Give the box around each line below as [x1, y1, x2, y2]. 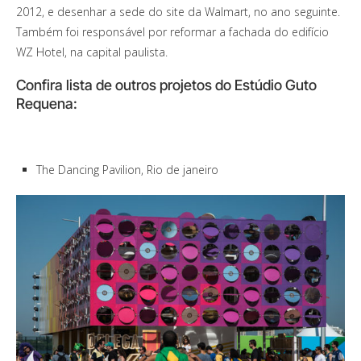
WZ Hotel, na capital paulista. [16, 44, 168, 60]
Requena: [16, 95, 77, 113]
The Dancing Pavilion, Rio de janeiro [36, 162, 218, 178]
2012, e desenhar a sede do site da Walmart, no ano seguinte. [16, 4, 340, 20]
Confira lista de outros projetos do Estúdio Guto [16, 77, 317, 94]
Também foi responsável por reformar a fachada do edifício [16, 24, 329, 40]
